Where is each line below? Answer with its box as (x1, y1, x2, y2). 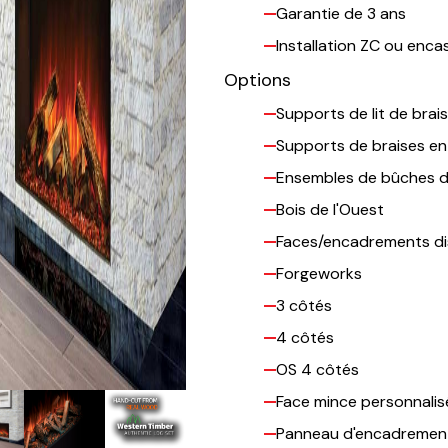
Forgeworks (276, 263, 362, 285)
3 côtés (276, 295, 332, 317)
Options (224, 68, 291, 93)
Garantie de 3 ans (276, 3, 406, 25)
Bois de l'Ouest (276, 199, 384, 221)
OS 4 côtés (276, 359, 359, 381)
